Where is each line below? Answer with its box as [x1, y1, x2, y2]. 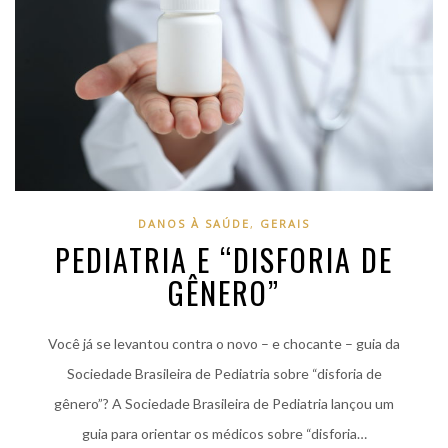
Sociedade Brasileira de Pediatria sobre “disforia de [66, 364, 382, 382]
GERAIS [260, 215, 310, 231]
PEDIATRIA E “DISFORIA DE [55, 236, 393, 282]
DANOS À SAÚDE [138, 215, 250, 231]
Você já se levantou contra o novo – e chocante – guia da [48, 334, 400, 352]
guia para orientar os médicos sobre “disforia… [81, 424, 367, 442]
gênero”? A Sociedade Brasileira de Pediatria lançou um [54, 394, 394, 412]
